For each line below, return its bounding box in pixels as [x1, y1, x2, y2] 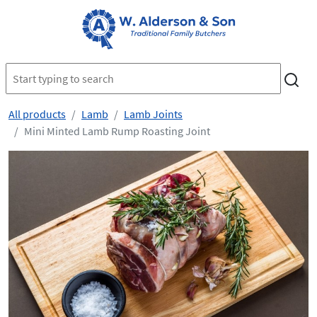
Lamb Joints [124, 107, 183, 121]
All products [8, 107, 66, 121]
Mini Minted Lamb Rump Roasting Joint [24, 124, 210, 138]
